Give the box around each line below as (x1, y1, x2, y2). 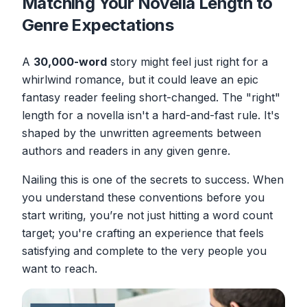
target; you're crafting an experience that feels (22, 225, 264, 240)
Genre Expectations (22, 14, 174, 35)
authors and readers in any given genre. (22, 143, 230, 158)
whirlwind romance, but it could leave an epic (22, 72, 258, 86)
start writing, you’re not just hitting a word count (22, 208, 273, 222)
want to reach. (22, 261, 97, 275)
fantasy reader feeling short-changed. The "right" (22, 90, 280, 104)
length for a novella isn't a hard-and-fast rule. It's (22, 108, 280, 122)
